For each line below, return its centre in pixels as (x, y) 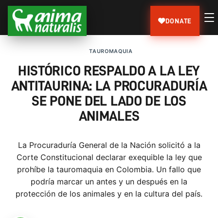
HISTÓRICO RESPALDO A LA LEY (109, 71)
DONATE (178, 21)
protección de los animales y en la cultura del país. (109, 194)
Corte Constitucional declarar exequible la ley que (109, 157)
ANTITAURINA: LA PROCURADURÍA (109, 86)
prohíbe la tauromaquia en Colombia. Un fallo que (109, 170)
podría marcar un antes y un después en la (109, 182)
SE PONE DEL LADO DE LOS (109, 101)
